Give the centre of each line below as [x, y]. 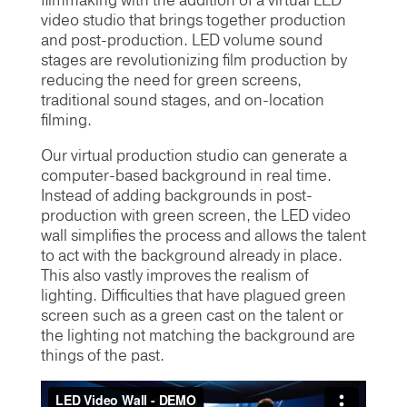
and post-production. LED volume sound [181, 40]
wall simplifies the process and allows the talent [203, 236]
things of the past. [102, 356]
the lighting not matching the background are [198, 336]
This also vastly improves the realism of [174, 276]
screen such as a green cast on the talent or [192, 316]
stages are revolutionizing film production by [194, 60]
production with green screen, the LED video [195, 216]
